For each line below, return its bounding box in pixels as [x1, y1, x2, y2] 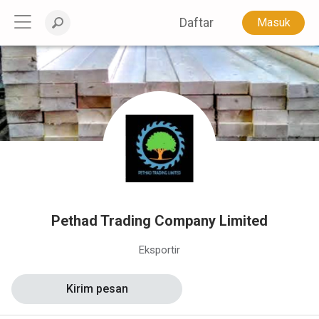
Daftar [179, 16, 214, 30]
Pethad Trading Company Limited [51, 212, 268, 230]
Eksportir [139, 244, 180, 257]
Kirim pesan [66, 282, 128, 296]
